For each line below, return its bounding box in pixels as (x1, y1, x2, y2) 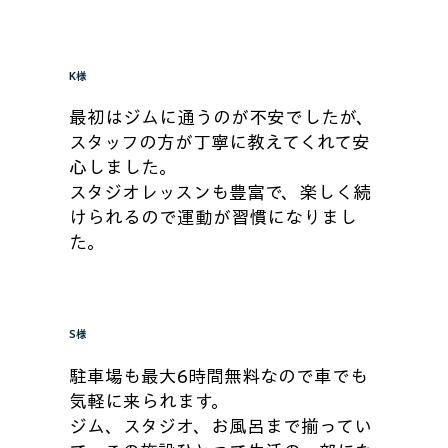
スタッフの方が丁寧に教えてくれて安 (68, 133, 370, 152)
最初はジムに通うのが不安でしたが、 (68, 108, 374, 127)
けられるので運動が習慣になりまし (68, 208, 357, 227)
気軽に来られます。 (68, 391, 229, 410)
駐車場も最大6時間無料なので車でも (68, 366, 368, 385)
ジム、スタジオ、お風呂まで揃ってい (68, 416, 372, 435)
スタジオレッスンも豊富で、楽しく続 (68, 183, 371, 202)
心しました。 (68, 158, 177, 177)
